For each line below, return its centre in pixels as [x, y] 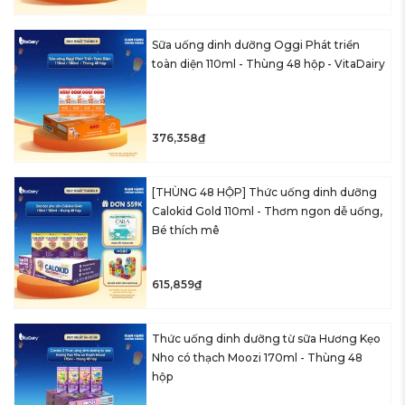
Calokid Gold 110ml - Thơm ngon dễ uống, [267, 211]
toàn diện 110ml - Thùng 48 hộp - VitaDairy [268, 64]
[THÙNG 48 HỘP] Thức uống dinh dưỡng [264, 192]
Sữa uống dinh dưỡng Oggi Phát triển [255, 45]
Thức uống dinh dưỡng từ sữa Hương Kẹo [266, 339]
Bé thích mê [185, 230]
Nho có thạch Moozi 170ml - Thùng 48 [257, 358]
